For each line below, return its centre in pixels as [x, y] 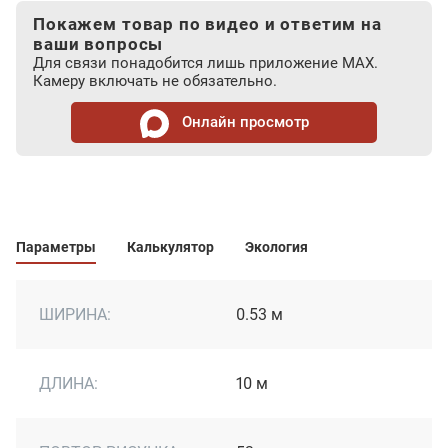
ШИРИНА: [75, 314]
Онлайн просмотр [243, 122]
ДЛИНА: [68, 383]
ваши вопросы [98, 44]
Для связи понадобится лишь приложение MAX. [205, 63]
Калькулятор [170, 247]
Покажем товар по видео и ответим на [207, 24]
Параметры [56, 247]
